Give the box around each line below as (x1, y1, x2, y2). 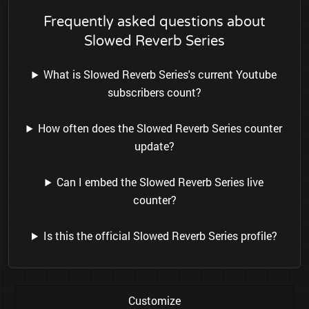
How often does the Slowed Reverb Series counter (38, 121, 283, 136)
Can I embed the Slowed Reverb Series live (57, 175, 264, 190)
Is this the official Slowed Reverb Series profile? (43, 228, 277, 243)
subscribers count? (108, 85, 201, 100)
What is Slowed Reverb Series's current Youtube (43, 67, 277, 82)
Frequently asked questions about (43, 14, 266, 31)
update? (134, 139, 175, 154)
